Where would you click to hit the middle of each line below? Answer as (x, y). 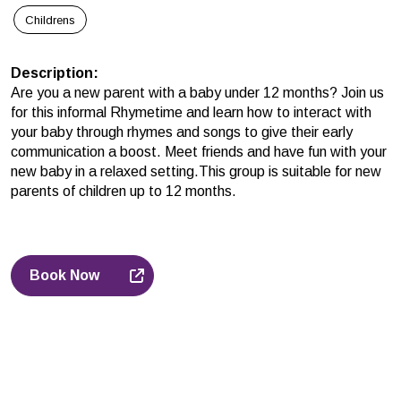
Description (52, 73)
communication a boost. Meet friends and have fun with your (199, 152)
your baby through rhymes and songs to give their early (182, 132)
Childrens (50, 20)
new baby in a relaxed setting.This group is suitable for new (196, 172)
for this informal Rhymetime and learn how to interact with (191, 113)
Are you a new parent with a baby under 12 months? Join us (197, 93)
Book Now (64, 276)
